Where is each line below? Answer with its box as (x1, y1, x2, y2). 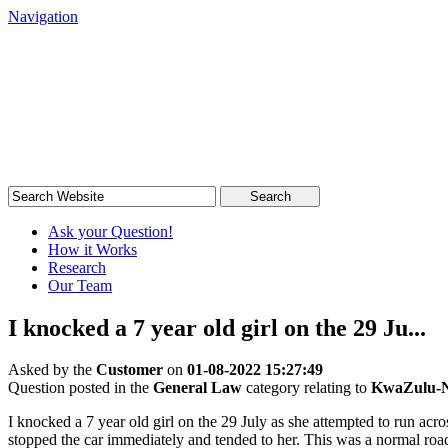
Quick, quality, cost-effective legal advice (8, 106, 247, 122)
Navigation (8, 8, 78, 25)
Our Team (48, 276, 112, 294)
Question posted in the (8, 379, 153, 397)
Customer (96, 361, 163, 379)
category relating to (242, 379, 371, 397)
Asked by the (8, 361, 96, 379)
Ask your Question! (48, 222, 173, 240)
